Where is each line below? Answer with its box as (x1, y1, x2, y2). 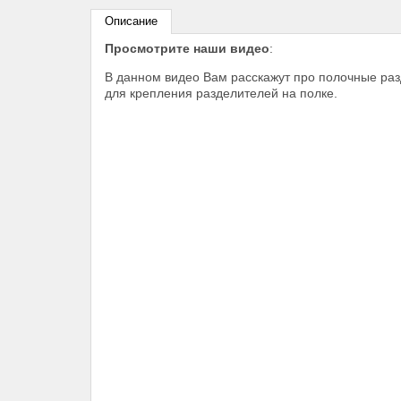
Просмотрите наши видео (105, 41, 269, 55)
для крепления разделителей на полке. (105, 86, 337, 100)
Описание (105, 15, 158, 28)
